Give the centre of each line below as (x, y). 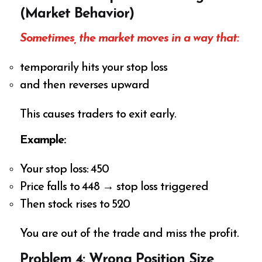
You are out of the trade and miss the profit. (130, 234)
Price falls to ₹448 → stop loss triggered (114, 187)
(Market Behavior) (77, 14)
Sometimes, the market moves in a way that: (130, 39)
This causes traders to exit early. (98, 115)
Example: (43, 141)
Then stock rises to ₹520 (75, 205)
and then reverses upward (85, 86)
